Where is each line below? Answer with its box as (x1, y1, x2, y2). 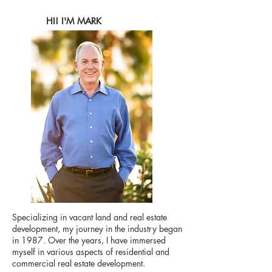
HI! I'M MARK (46, 15, 101, 27)
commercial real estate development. (12, 257, 145, 269)
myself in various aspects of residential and (12, 246, 169, 257)
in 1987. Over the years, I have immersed (12, 234, 166, 246)
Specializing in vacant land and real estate (12, 211, 167, 223)
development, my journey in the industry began (12, 223, 182, 234)
